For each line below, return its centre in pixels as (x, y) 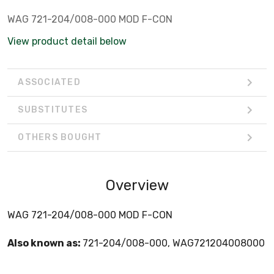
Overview (137, 185)
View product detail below (67, 41)
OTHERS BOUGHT (60, 138)
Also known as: (45, 243)
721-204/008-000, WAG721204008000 (174, 243)
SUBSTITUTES (53, 110)
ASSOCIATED (49, 83)
